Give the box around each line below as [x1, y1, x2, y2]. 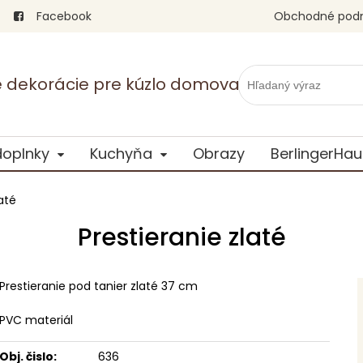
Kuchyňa [89, 143, 152, 164]
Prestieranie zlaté [77, 220, 286, 254]
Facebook [33, 8, 92, 24]
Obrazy [192, 143, 245, 164]
